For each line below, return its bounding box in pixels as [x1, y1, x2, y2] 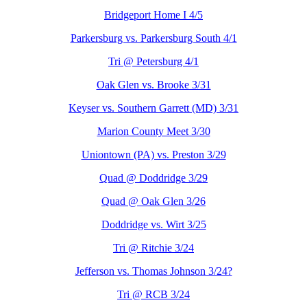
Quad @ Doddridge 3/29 [99, 171, 208, 184]
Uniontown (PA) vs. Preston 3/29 [81, 148, 226, 160]
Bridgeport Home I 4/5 [104, 8, 203, 21]
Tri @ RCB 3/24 [117, 288, 190, 300]
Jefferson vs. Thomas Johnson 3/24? [75, 265, 232, 277]
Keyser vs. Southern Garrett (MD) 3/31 [69, 101, 238, 114]
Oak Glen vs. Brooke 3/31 [96, 78, 211, 90]
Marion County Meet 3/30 [97, 125, 210, 137]
